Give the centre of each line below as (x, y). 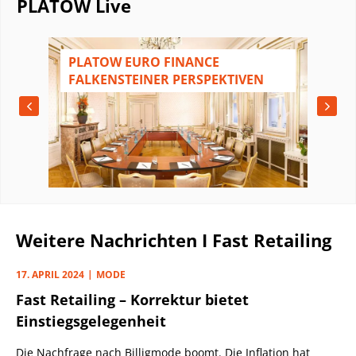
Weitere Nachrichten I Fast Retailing (174, 240)
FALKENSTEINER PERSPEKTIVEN (166, 79)
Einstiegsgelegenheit (91, 321)
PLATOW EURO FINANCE (144, 62)
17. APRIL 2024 (50, 274)
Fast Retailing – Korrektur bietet (132, 299)
